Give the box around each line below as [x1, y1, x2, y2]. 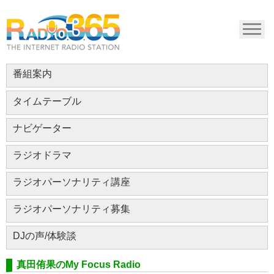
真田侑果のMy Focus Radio [17, 259, 141, 270]
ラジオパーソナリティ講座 [13, 176, 130, 187]
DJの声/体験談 [13, 230, 76, 241]
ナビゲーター [13, 122, 72, 133]
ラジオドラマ [13, 149, 72, 160]
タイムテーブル [13, 95, 81, 106]
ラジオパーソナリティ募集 [13, 203, 130, 214]
